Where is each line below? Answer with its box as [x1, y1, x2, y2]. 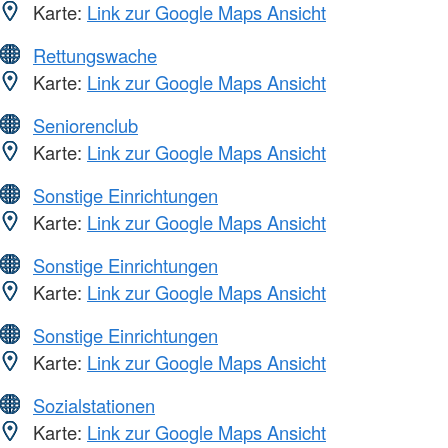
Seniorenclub [33, 111, 138, 138]
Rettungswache [33, 41, 157, 68]
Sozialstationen [33, 391, 155, 418]
